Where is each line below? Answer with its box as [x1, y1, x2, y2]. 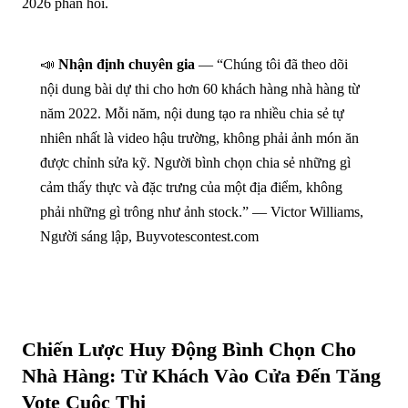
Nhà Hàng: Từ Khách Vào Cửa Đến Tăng [22, 363, 381, 387]
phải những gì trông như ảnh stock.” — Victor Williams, [40, 203, 363, 219]
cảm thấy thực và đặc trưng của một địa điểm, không [40, 178, 342, 195]
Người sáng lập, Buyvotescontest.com [40, 228, 259, 244]
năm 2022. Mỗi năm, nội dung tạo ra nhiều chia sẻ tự [40, 105, 344, 121]
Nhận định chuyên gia [58, 56, 195, 72]
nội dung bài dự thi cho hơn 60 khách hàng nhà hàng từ [40, 80, 360, 97]
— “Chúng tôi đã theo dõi [195, 56, 348, 72]
